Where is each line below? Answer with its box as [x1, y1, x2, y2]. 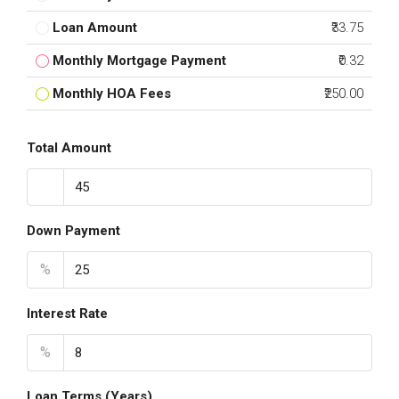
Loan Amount [53, 20, 137, 36]
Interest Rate [27, 305, 108, 322]
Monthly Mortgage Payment [53, 53, 226, 69]
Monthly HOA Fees [53, 85, 171, 102]
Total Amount [27, 140, 111, 156]
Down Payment [27, 223, 120, 239]
